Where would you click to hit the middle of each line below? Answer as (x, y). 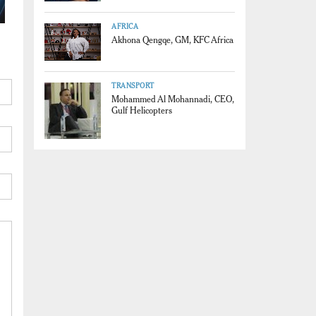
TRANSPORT (133, 86)
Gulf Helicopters (142, 111)
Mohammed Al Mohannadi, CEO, (173, 99)
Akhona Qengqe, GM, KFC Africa (172, 40)
